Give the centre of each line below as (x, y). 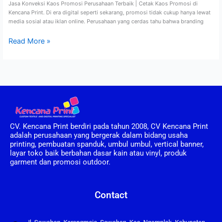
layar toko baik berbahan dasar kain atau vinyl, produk (98, 153)
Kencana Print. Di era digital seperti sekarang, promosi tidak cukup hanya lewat (109, 12)
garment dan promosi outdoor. (60, 162)
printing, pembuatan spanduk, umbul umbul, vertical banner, (107, 144)
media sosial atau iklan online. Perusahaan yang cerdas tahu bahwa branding (106, 21)
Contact (111, 195)
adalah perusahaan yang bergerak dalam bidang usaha (99, 135)
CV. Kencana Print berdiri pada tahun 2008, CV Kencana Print (109, 126)
